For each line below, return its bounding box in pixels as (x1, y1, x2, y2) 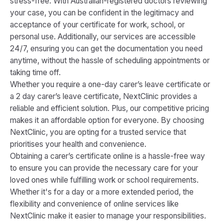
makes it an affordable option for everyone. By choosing (10, 115, 204, 125)
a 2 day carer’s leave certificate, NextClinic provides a (10, 92, 197, 101)
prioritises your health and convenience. (10, 139, 146, 149)
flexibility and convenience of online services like (10, 199, 179, 209)
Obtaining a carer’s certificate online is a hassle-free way (10, 151, 205, 161)
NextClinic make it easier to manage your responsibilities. (10, 211, 206, 221)
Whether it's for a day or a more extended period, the (10, 187, 194, 197)
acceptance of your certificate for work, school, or (10, 20, 185, 29)
